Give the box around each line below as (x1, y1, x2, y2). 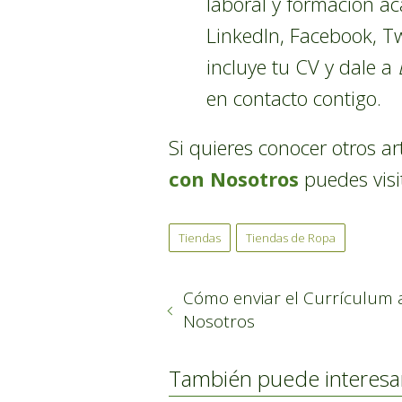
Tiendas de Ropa (246, 230, 336, 246)
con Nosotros (169, 165, 299, 192)
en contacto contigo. (206, 84, 381, 111)
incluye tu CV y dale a (206, 53, 398, 80)
